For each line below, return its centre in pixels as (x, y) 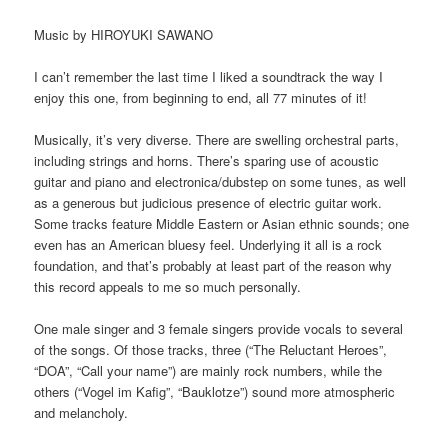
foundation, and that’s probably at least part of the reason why (213, 266)
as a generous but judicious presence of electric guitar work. (208, 203)
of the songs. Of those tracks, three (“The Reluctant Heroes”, (211, 350)
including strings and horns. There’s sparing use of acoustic (207, 161)
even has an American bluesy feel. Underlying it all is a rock (208, 245)
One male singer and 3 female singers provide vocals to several (219, 329)
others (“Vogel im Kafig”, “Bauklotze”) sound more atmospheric (215, 392)
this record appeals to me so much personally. (168, 287)
